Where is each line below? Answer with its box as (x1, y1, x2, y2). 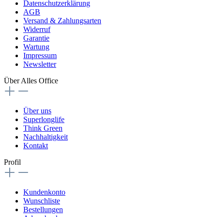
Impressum (23, 51, 57, 60)
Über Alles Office (4, 76, 58, 85)
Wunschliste (23, 196, 60, 205)
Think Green (23, 124, 62, 132)
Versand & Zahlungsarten (23, 16, 101, 25)
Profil (4, 157, 21, 166)
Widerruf (23, 25, 50, 33)
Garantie (23, 33, 49, 42)
